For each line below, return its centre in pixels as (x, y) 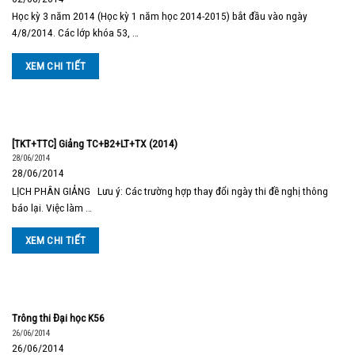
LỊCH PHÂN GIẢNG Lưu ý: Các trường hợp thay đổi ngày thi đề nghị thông (170, 191)
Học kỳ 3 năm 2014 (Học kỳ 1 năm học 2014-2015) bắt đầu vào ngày (160, 16)
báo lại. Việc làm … (52, 207)
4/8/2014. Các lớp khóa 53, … (75, 33)
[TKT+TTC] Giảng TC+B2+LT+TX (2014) (95, 143)
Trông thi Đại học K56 (58, 318)
